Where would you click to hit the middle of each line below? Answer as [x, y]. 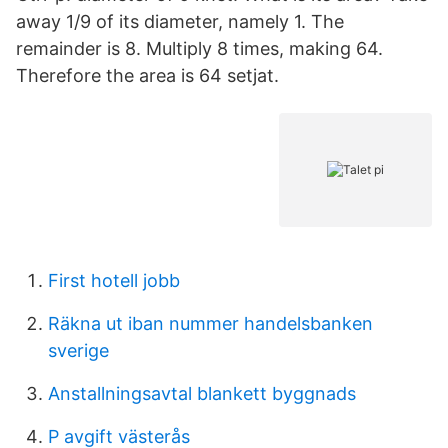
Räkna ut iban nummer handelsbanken [210, 323]
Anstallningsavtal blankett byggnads [202, 393]
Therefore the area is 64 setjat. [147, 75]
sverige [78, 350]
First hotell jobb [114, 280]
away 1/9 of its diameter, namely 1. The [180, 21]
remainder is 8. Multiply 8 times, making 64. [199, 48]
